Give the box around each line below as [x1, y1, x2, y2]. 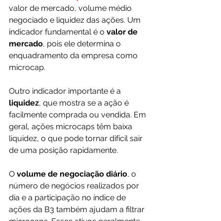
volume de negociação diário [17, 169, 127, 179]
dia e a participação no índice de [9, 192, 128, 202]
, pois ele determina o [43, 38, 123, 48]
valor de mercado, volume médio [9, 3, 134, 13]
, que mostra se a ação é [39, 98, 131, 108]
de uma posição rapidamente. [9, 145, 118, 155]
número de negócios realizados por [9, 181, 141, 190]
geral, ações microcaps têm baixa [9, 121, 134, 131]
